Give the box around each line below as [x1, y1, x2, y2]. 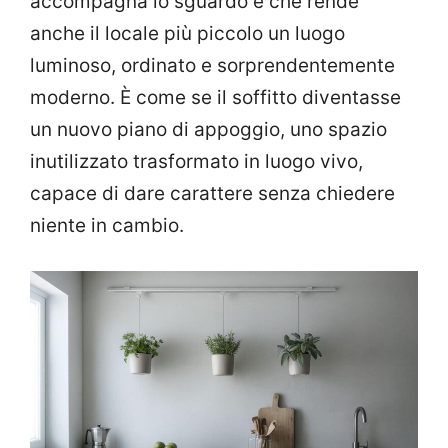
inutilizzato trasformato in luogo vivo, [30, 150, 363, 174]
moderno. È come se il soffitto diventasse [30, 86, 401, 110]
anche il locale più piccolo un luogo [30, 22, 345, 46]
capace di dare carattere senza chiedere [30, 182, 395, 206]
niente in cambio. [30, 214, 184, 238]
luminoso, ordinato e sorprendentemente [30, 54, 395, 78]
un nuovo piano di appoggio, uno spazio [30, 118, 387, 142]
